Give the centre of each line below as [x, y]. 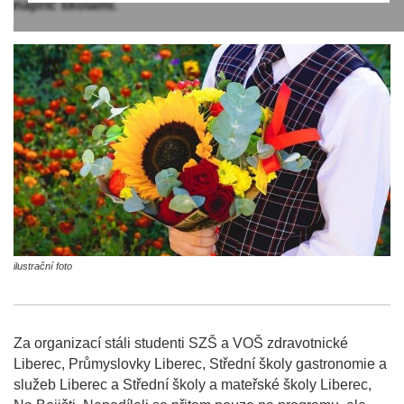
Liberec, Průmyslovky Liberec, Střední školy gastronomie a [200, 364]
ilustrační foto [43, 266]
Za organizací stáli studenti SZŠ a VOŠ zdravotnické [181, 344]
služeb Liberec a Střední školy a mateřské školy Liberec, [193, 385]
